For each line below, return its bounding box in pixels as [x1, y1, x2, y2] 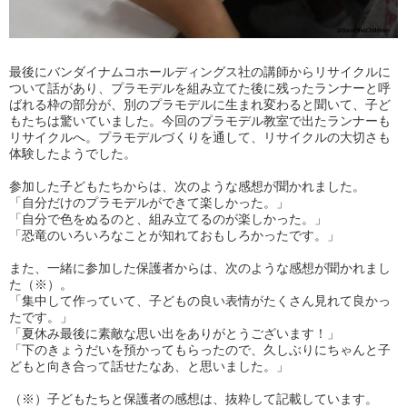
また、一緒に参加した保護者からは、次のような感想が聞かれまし [9, 261, 391, 276]
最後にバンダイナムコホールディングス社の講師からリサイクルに [9, 65, 391, 80]
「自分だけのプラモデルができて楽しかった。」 [9, 195, 289, 211]
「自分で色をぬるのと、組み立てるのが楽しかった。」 [9, 212, 327, 227]
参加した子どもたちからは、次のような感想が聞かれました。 [9, 179, 365, 194]
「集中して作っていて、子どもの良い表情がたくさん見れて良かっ [9, 293, 391, 309]
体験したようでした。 [9, 146, 136, 162]
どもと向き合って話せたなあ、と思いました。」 [9, 359, 289, 374]
